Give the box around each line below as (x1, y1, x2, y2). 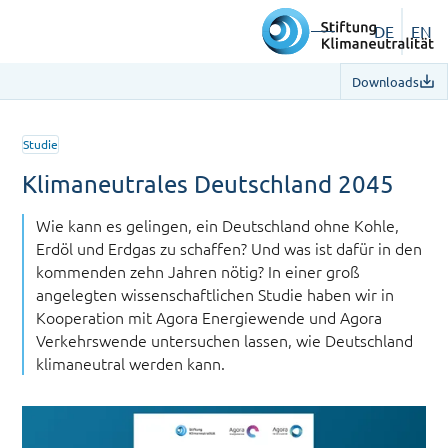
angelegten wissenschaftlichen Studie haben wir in (36, 282, 395, 305)
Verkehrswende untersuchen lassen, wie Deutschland (36, 328, 414, 351)
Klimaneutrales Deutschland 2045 (22, 168, 395, 198)
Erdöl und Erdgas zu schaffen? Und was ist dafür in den (36, 236, 423, 259)
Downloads (352, 72, 420, 90)
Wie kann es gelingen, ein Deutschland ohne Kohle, (36, 213, 400, 236)
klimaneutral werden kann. (36, 351, 226, 374)
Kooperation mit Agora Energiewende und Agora (36, 305, 383, 328)
